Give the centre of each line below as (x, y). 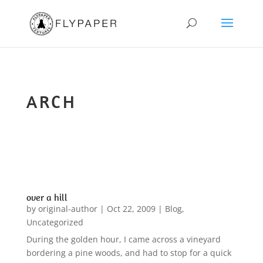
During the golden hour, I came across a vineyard (123, 239)
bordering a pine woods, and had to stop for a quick (129, 253)
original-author (68, 209)
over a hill (47, 197)
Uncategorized (55, 222)
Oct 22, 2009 (131, 209)
